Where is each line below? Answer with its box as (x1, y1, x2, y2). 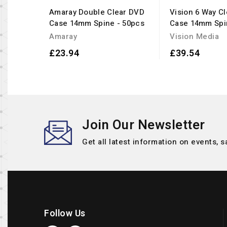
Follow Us (44, 207, 86, 220)
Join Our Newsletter (82, 116, 205, 135)
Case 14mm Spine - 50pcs (49, 18, 144, 29)
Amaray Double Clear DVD (49, 7, 144, 18)
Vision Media (170, 31, 219, 42)
